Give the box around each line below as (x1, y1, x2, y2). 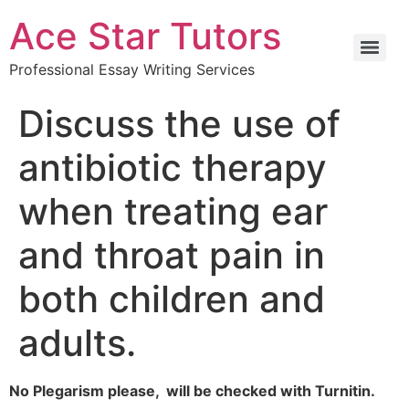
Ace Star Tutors (9, 14, 281, 58)
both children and (18, 277, 325, 321)
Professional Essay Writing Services (9, 60, 255, 79)
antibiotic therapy (18, 145, 327, 190)
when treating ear (18, 189, 328, 234)
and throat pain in (18, 233, 325, 278)
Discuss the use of (18, 101, 341, 146)
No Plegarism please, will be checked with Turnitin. (9, 382, 379, 400)
